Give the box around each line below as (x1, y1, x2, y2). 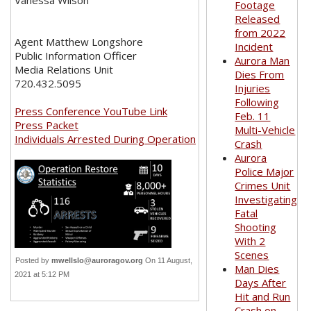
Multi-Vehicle (235, 123, 296, 137)
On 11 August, (143, 255, 192, 264)
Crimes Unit (235, 178, 291, 192)
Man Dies (235, 262, 280, 276)
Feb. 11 (235, 109, 271, 123)
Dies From (235, 67, 285, 81)
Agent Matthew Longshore (15, 35, 143, 49)
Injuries (235, 81, 271, 95)
